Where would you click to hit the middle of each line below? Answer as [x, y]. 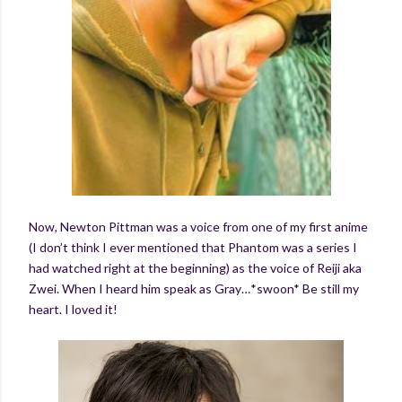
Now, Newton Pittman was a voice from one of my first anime [198, 226]
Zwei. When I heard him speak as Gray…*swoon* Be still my [194, 288]
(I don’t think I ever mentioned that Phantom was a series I [193, 247]
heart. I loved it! [73, 309]
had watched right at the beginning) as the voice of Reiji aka [195, 267]
